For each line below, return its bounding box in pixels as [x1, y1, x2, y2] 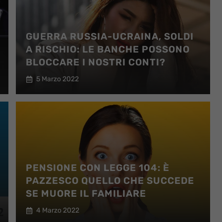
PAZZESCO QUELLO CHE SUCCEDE [25, 175, 194, 186]
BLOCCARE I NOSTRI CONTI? [25, 56, 166, 68]
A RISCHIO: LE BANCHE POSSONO [25, 44, 190, 55]
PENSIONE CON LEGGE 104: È [25, 162, 169, 173]
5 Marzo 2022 [36, 75, 79, 83]
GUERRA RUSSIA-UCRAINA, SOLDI [25, 31, 194, 42]
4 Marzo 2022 [36, 206, 79, 215]
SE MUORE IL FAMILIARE [25, 188, 146, 199]
